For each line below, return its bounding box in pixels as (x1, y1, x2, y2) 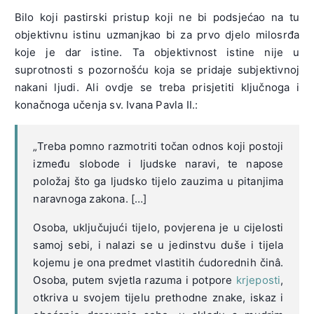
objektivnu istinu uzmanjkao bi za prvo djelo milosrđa (14, 27, 300, 41)
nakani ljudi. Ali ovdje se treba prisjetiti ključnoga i (14, 80, 300, 94)
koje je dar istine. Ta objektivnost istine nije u (14, 45, 300, 59)
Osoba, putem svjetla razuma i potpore (33, 273, 236, 287)
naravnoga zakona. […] (33, 191, 147, 205)
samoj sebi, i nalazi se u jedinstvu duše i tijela (33, 238, 284, 252)
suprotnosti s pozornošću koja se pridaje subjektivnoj (14, 62, 300, 76)
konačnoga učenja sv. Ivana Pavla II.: (14, 97, 198, 111)
